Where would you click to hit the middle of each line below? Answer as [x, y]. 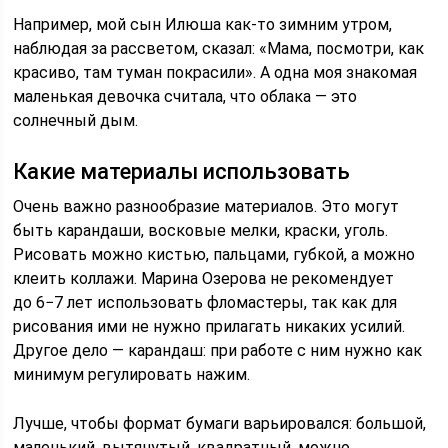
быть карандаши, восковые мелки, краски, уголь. [201, 230]
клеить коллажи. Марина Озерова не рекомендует [204, 278]
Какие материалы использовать [182, 171]
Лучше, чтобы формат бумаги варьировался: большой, [220, 423]
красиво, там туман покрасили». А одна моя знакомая [215, 72]
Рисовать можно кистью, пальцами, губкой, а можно [214, 254]
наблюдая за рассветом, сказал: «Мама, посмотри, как [219, 48]
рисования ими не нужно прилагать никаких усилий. [209, 326]
